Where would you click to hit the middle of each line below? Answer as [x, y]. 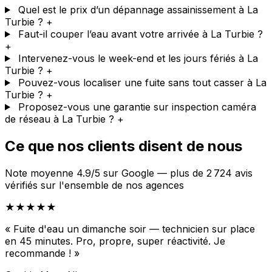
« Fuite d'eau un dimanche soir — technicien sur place [130, 229]
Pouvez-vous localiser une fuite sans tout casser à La [142, 82]
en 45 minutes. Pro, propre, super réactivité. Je [115, 241]
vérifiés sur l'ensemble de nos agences [94, 185]
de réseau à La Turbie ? [59, 119]
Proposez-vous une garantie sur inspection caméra [137, 107]
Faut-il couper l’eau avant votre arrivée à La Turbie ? [140, 34]
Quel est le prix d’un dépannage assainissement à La [138, 9]
